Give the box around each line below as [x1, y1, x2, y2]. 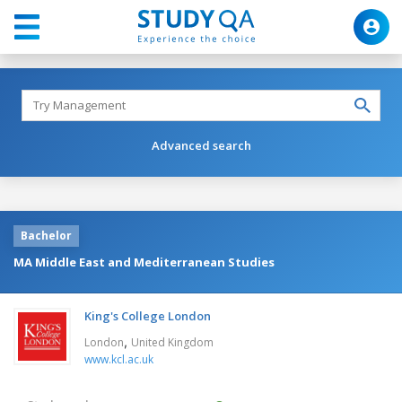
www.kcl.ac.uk [84, 351, 153, 367]
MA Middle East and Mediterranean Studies [13, 253, 275, 270]
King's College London [84, 307, 211, 324]
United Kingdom [131, 334, 214, 350]
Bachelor [21, 227, 72, 243]
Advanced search [151, 136, 251, 153]
